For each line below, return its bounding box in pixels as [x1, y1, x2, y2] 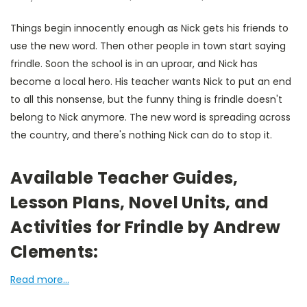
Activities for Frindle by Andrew [10, 215, 280, 238]
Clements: [10, 240, 99, 263]
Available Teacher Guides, [10, 166, 238, 189]
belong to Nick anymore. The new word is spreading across [10, 110, 291, 124]
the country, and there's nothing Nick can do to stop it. [10, 127, 275, 142]
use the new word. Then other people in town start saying [10, 38, 286, 53]
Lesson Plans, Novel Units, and [10, 191, 269, 214]
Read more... [10, 272, 69, 286]
